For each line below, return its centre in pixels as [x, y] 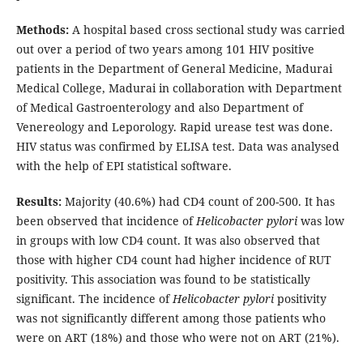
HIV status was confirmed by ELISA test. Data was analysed [177, 147]
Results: [38, 202]
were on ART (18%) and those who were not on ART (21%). [177, 338]
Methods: [44, 30]
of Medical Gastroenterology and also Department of [159, 108]
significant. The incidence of [94, 299]
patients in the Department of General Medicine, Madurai [174, 69]
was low [320, 221]
